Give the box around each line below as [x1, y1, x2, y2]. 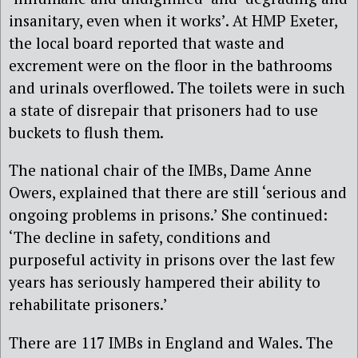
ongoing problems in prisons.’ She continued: [9, 205, 328, 225]
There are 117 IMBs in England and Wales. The [9, 332, 333, 352]
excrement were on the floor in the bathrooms [9, 55, 332, 76]
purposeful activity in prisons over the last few [9, 249, 335, 270]
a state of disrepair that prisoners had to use [9, 100, 318, 121]
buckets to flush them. [9, 122, 164, 143]
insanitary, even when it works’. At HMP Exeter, [9, 10, 337, 31]
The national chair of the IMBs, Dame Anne [9, 160, 312, 181]
